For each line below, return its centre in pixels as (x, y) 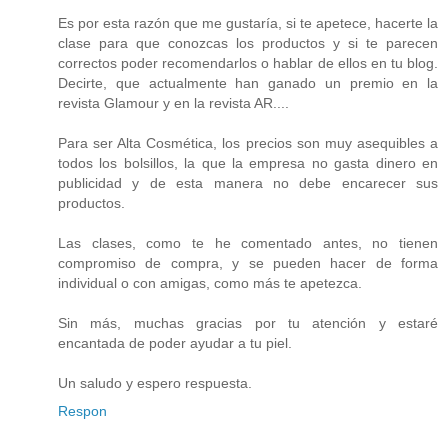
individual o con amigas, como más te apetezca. (210, 282)
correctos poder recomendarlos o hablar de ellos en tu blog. (248, 62)
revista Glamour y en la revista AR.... (173, 102)
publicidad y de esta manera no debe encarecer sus (248, 182)
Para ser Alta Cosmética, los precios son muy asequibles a (248, 142)
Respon (82, 410)
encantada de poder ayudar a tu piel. (175, 342)
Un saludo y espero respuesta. (155, 382)
